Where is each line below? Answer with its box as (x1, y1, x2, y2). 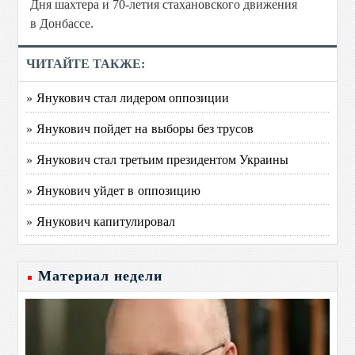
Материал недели (38, 268, 163, 284)
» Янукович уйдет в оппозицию (26, 181, 201, 198)
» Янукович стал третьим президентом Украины (26, 151, 289, 167)
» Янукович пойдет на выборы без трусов (26, 120, 254, 136)
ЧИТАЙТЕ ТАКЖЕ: (26, 57, 146, 71)
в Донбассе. (30, 17, 94, 30)
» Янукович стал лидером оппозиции (26, 89, 230, 105)
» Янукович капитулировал (26, 212, 176, 229)
